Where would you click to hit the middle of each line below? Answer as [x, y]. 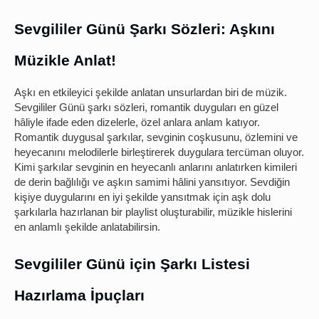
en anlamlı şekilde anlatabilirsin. [87, 228]
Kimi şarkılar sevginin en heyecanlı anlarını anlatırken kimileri [156, 168]
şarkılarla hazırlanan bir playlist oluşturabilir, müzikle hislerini [153, 213]
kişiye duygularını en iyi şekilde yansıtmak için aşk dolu [142, 198]
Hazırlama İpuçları [79, 296]
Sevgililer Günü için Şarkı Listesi [132, 265]
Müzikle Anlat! [65, 61]
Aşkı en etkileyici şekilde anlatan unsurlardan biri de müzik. [151, 93]
